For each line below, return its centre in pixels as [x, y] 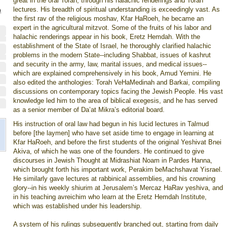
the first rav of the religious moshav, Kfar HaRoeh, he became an [108, 18]
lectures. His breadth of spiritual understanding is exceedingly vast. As [117, 9]
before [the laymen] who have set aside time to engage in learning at [113, 133]
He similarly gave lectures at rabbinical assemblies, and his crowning [114, 179]
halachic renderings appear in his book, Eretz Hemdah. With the [107, 37]
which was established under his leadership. [78, 206]
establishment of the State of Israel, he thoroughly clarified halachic [112, 46]
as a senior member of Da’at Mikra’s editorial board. [89, 110]
